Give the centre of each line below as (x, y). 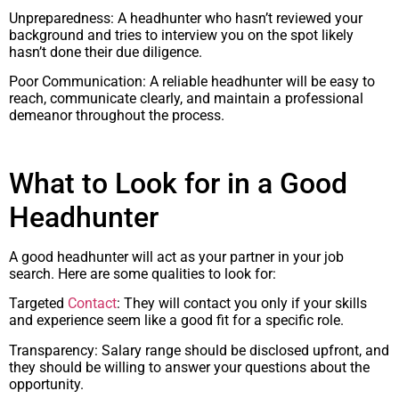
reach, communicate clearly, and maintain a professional (186, 99)
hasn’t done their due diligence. (106, 52)
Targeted (38, 304)
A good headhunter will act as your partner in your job (176, 256)
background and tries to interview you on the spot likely (181, 35)
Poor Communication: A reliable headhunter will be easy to (192, 82)
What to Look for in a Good (178, 183)
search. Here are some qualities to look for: (142, 273)
